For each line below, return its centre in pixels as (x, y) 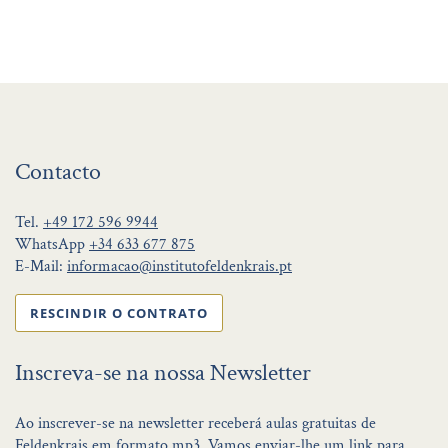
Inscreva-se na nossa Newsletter (163, 372)
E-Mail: (41, 266)
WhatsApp (52, 244)
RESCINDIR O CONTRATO (119, 312)
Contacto (58, 171)
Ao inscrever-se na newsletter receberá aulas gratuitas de (195, 423)
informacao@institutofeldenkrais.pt (179, 266)
